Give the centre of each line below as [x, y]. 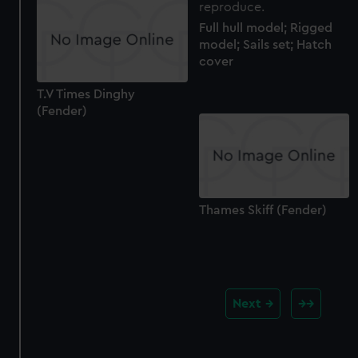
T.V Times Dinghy [86, 95]
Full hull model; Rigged [265, 28]
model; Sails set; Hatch [265, 45]
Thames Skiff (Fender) [263, 211]
